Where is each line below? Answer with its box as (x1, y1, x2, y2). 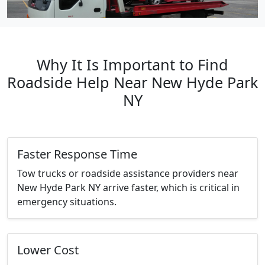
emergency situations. (17, 195, 117, 209)
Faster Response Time (17, 146, 137, 163)
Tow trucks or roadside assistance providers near (17, 167, 238, 180)
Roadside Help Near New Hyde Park (7, 72, 258, 93)
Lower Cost (17, 242, 79, 258)
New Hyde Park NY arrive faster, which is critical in (17, 181, 240, 195)
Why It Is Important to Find (37, 54, 228, 75)
